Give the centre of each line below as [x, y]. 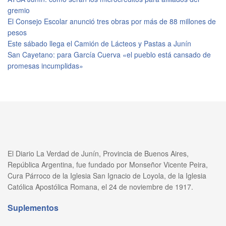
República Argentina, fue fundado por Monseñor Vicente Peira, [108, 164]
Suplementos [33, 207]
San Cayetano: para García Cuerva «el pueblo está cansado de [109, 54]
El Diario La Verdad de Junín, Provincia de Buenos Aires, [98, 153]
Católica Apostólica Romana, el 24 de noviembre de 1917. [100, 186]
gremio [19, 10]
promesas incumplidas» [45, 65]
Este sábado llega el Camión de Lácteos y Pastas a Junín [99, 43]
